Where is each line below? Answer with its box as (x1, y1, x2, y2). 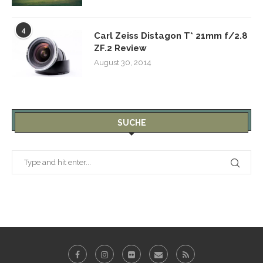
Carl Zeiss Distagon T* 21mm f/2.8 (94, 31, 248, 41)
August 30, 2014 (94, 58, 151, 67)
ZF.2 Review (94, 43, 147, 53)
